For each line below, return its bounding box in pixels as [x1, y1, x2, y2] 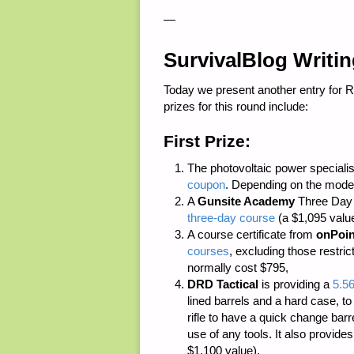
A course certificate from [187, 227, 316, 241]
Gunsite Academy [198, 194, 295, 208]
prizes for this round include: [164, 100, 308, 114]
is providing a [258, 277, 333, 291]
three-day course [187, 210, 275, 224]
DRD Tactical [187, 277, 258, 291]
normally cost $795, [187, 260, 288, 274]
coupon [187, 177, 225, 191]
